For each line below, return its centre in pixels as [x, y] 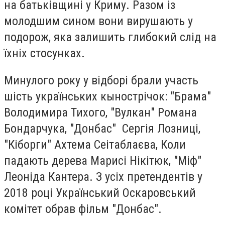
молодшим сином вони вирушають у [98, 21]
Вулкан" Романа [156, 112]
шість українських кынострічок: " [89, 96]
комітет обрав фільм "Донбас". [83, 209]
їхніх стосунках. [44, 53]
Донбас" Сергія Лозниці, [137, 128]
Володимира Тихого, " [59, 112]
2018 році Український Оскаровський [100, 193]
